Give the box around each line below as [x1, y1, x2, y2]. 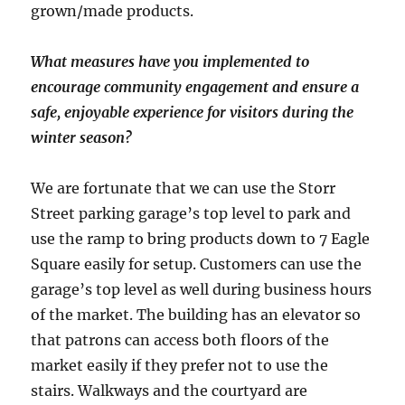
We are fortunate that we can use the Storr [31, 179, 336, 198]
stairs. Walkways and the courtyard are [31, 381, 308, 400]
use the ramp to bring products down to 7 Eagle [31, 230, 371, 249]
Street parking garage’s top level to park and [31, 204, 352, 223]
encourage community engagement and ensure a [31, 78, 360, 97]
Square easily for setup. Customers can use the [31, 255, 363, 274]
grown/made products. [31, 2, 194, 21]
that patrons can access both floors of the [31, 331, 330, 350]
